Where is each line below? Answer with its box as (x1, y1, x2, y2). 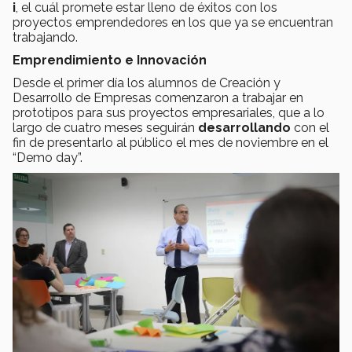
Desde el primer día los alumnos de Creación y (13, 75, 280, 90)
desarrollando (198, 119, 294, 135)
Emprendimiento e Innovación (13, 52, 207, 68)
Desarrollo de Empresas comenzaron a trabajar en (13, 90, 303, 105)
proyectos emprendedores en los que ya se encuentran (13, 14, 333, 30)
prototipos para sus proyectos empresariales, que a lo (13, 104, 324, 120)
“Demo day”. (13, 149, 82, 165)
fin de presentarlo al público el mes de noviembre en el (13, 134, 328, 150)
